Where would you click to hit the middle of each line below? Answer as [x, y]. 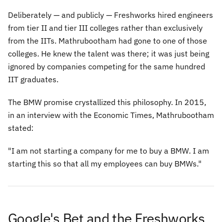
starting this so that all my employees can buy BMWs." [105, 164]
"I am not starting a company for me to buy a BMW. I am [109, 151]
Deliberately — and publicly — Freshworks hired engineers [111, 15]
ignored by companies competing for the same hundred [107, 66]
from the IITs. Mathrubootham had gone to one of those [108, 41]
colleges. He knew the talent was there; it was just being [109, 54]
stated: [21, 128]
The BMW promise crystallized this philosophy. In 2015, [107, 102]
